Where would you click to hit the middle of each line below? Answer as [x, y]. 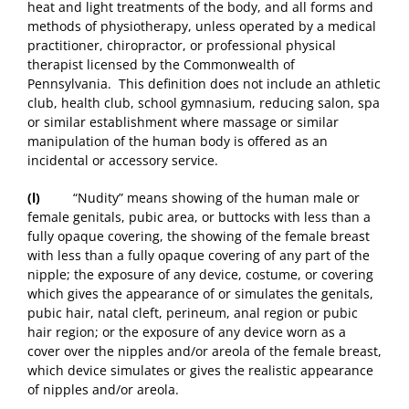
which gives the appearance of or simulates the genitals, [200, 294]
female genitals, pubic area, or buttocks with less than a [199, 217]
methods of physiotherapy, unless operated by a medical [202, 26]
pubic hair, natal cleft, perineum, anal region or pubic [193, 313]
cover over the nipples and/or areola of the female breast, [204, 351]
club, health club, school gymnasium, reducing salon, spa [204, 103]
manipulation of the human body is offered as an [178, 142]
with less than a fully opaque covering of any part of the [199, 256]
